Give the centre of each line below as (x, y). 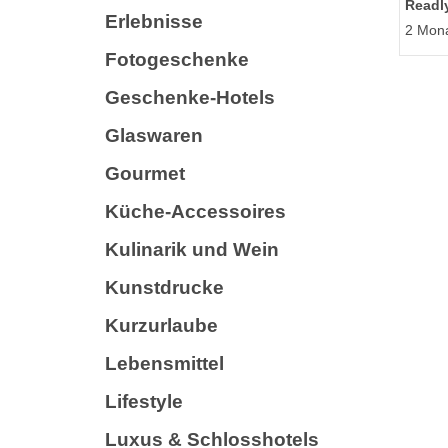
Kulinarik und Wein (192, 249)
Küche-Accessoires (195, 211)
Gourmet (145, 173)
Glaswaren (154, 135)
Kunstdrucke (164, 287)
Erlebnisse (154, 21)
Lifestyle (144, 401)
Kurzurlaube (161, 325)
